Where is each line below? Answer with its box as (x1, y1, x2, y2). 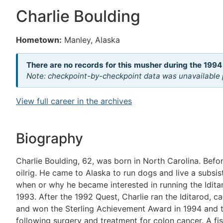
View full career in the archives (16, 96, 132, 107)
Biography (16, 129, 83, 147)
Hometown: (16, 35, 62, 45)
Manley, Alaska (64, 35, 120, 45)
